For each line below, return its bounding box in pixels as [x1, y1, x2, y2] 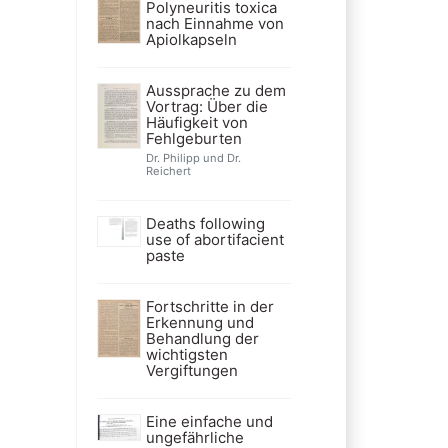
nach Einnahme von [145, 13, 284, 33]
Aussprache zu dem [145, 80, 286, 100]
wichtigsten [145, 344, 228, 364]
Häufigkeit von [145, 112, 248, 132]
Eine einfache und [145, 411, 273, 431]
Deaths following [145, 213, 265, 233]
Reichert [145, 163, 191, 178]
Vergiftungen [145, 360, 238, 380]
